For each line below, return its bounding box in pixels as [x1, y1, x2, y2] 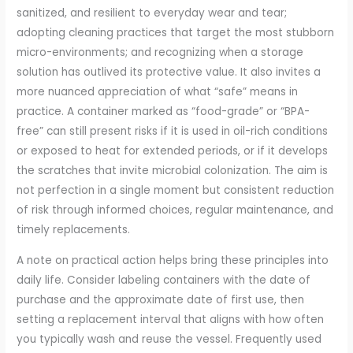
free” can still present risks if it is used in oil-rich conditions [17, 124, 329, 139]
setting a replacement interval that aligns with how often [17, 312, 325, 328]
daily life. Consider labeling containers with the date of [17, 273, 311, 288]
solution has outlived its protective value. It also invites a [17, 65, 321, 80]
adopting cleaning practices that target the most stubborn [17, 25, 335, 41]
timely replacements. [17, 222, 131, 238]
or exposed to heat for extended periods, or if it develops [17, 143, 329, 159]
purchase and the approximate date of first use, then [17, 292, 305, 308]
